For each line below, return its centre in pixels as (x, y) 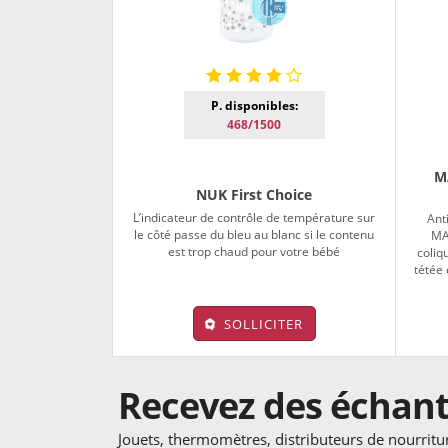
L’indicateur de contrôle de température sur (254, 217)
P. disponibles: (254, 105)
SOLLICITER (263, 323)
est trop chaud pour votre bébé (254, 251)
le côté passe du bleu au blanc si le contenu (254, 234)
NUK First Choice (254, 194)
